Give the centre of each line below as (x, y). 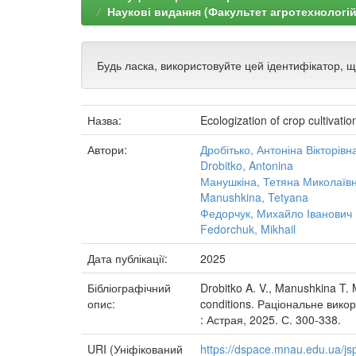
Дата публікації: (129, 258)
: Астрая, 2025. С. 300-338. (271, 319)
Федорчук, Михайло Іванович (276, 213)
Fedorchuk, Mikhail (248, 229)
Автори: (109, 149)
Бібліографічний (129, 288)
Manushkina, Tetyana (254, 197)
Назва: (106, 120)
